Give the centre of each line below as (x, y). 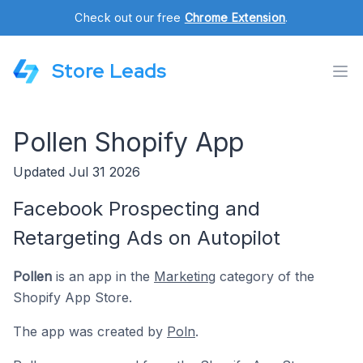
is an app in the (103, 276)
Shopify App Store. (73, 297)
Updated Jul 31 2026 (77, 172)
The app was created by (90, 331)
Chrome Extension (235, 17)
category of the (265, 276)
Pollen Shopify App (128, 142)
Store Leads (109, 71)
